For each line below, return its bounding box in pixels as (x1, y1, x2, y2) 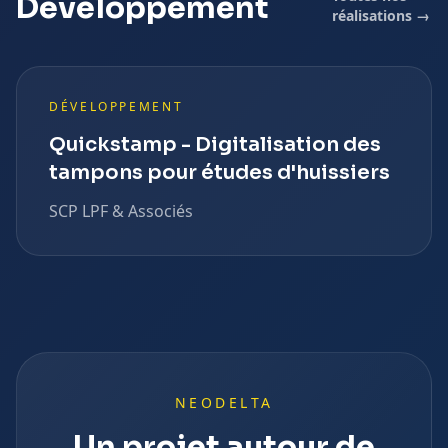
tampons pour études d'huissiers (49, 160, 390, 185)
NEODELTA (174, 393, 274, 412)
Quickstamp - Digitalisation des (49, 132, 381, 157)
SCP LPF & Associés (49, 200, 193, 222)
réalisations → (331, 6, 430, 25)
